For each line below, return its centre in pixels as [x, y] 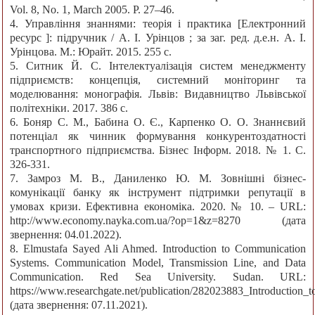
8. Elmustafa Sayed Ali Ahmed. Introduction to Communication [158, 249]
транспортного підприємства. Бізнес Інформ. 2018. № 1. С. [158, 150]
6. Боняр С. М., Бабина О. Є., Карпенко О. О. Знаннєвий [158, 122]
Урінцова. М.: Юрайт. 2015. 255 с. [91, 52]
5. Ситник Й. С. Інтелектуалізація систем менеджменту [158, 66]
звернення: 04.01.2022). [66, 235]
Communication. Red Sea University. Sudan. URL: [158, 277]
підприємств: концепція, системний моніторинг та [158, 80]
